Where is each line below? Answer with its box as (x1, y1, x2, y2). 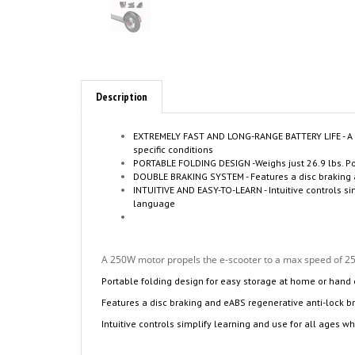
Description (96, 90, 147, 104)
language (133, 197, 175, 209)
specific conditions (133, 143, 213, 155)
